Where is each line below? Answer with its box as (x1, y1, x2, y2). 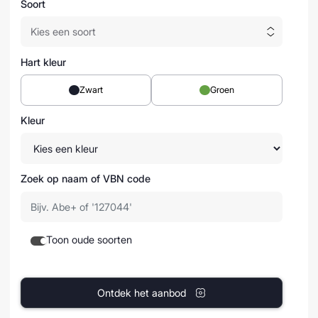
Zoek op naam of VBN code (20, 172, 150, 185)
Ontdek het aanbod (97, 286, 186, 299)
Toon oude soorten (45, 234, 132, 246)
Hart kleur (20, 56, 66, 69)
